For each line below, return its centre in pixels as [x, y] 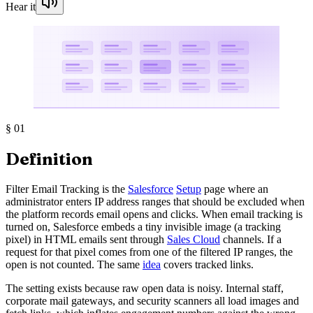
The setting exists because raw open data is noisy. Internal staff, [145, 288]
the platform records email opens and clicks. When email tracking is [154, 214]
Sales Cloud [194, 239]
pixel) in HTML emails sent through [86, 239]
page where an [235, 189]
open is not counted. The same [74, 264]
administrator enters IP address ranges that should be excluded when [155, 201]
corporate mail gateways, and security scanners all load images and [152, 300]
